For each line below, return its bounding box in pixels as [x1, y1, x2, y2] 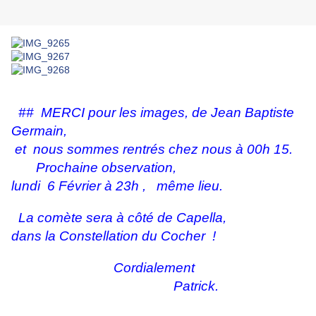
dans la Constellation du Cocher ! [11, 229, 219, 244]
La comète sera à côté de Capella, [11, 210, 226, 226]
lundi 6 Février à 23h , [11, 178, 157, 194]
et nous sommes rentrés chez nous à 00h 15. [11, 142, 296, 157]
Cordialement [11, 260, 198, 276]
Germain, [11, 123, 67, 139]
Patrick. [11, 279, 219, 294]
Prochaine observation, [11, 160, 176, 176]
